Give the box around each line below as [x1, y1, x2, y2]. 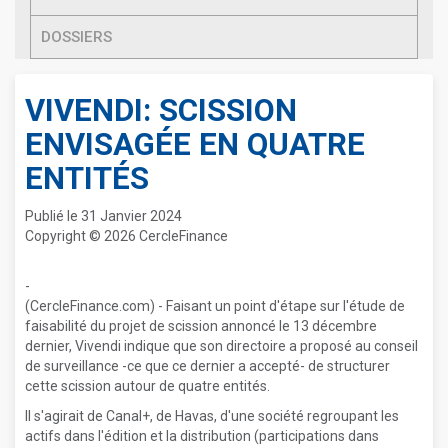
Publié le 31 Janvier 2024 [25, 208, 182, 224]
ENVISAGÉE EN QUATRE [25, 126, 365, 163]
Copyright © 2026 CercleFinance [25, 228, 228, 244]
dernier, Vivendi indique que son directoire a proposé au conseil [25, 338, 418, 354]
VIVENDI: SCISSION [25, 92, 297, 129]
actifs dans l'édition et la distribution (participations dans [25, 428, 379, 444]
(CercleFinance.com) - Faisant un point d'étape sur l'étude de [25, 298, 405, 314]
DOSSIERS [41, 28, 112, 46]
